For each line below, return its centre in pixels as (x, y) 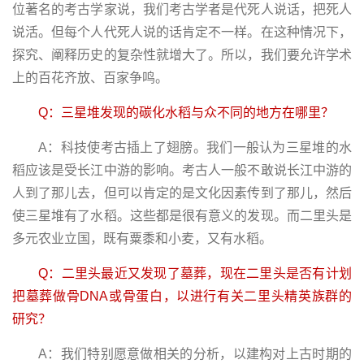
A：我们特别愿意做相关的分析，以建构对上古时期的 (195, 353)
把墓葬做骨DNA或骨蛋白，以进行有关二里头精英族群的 (182, 296)
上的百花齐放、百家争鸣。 (90, 77)
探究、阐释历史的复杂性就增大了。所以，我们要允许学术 (182, 54)
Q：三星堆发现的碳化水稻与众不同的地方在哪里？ (186, 112)
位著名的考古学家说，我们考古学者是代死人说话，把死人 (182, 9)
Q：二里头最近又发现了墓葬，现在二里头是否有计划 (195, 273)
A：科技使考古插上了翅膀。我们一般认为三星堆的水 (195, 147)
